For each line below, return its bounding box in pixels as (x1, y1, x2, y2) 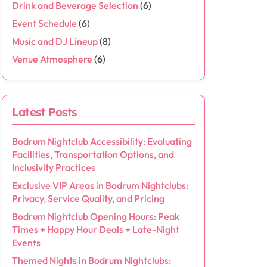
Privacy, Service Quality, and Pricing (11, 193, 164, 204)
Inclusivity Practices (11, 162, 95, 173)
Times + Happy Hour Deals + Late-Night (11, 223, 179, 235)
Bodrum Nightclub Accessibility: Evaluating (11, 135, 192, 147)
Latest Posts (11, 105, 77, 119)
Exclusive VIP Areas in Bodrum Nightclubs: (11, 179, 188, 191)
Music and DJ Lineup (11, 35, 98, 47)
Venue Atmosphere (11, 53, 92, 65)
